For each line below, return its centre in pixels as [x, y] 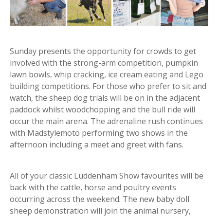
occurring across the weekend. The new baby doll [100, 199]
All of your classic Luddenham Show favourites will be [107, 175]
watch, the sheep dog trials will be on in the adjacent [105, 98]
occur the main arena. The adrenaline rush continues [106, 121]
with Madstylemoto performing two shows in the [99, 133]
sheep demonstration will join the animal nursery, [100, 210]
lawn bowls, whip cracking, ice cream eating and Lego [107, 74]
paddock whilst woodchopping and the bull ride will [102, 109]
